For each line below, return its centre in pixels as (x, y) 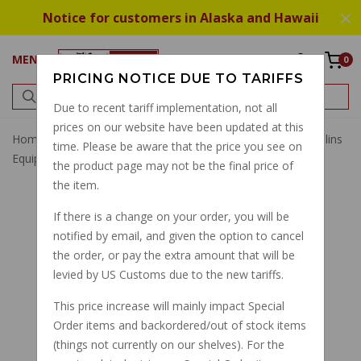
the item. (76, 185)
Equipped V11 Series (64, 158)
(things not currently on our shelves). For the (168, 345)
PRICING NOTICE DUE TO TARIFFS (178, 79)
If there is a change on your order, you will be (171, 217)
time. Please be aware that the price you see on (177, 147)
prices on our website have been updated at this (178, 127)
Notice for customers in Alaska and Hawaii (180, 18)
